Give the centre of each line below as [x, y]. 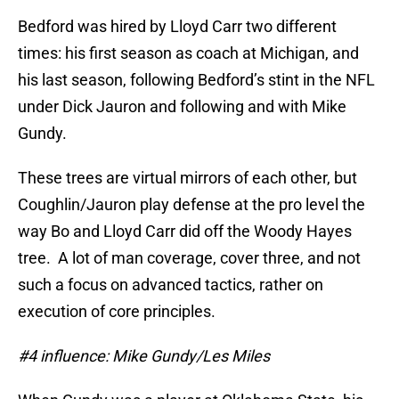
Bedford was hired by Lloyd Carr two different [177, 27]
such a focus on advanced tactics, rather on [171, 285]
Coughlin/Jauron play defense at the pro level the [191, 205]
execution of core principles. [117, 312]
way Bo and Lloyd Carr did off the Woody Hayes [185, 232]
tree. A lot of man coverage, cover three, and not [189, 258]
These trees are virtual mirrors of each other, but [187, 178]
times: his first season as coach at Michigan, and [188, 53]
